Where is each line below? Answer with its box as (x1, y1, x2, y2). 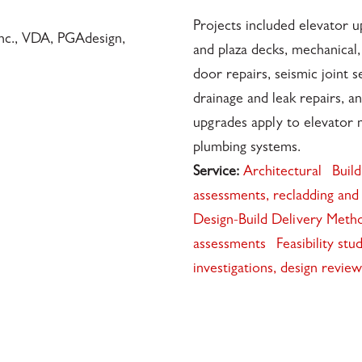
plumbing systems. (192, 141, 301, 156)
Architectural (242, 165, 322, 180)
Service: (192, 165, 239, 180)
